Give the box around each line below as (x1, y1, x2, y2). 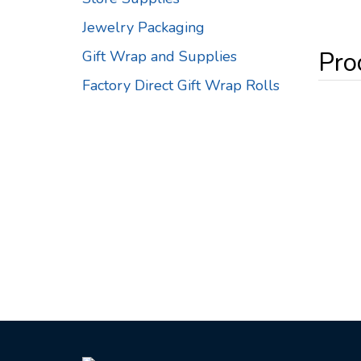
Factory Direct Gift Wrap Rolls (82, 76, 280, 95)
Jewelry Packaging (82, 18, 205, 37)
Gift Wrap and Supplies (82, 47, 237, 66)
